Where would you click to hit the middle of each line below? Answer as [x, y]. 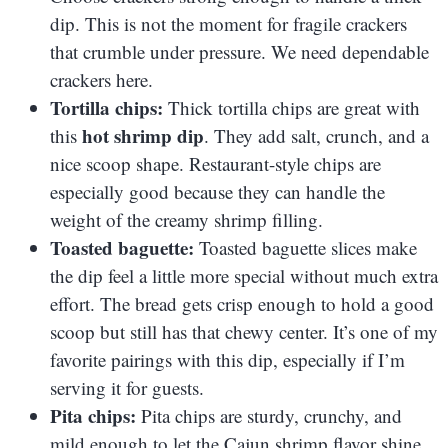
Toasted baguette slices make [305, 247]
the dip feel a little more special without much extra [244, 275]
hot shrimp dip [143, 135]
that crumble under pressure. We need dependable [239, 51]
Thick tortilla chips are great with [291, 107]
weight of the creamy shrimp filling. [186, 219]
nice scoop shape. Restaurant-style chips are [215, 163]
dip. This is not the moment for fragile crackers [228, 23]
